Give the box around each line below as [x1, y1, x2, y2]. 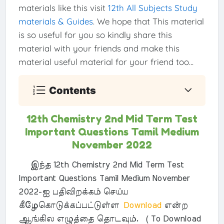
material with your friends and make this [18, 43, 179, 54]
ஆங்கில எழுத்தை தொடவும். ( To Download [18, 214, 201, 223]
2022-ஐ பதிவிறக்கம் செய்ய [18, 187, 127, 196]
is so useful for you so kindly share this [18, 29, 172, 40]
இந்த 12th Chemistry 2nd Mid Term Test [18, 160, 184, 169]
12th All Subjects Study [107, 2, 197, 13]
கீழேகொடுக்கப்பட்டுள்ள [18, 201, 119, 209]
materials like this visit [18, 2, 108, 13]
